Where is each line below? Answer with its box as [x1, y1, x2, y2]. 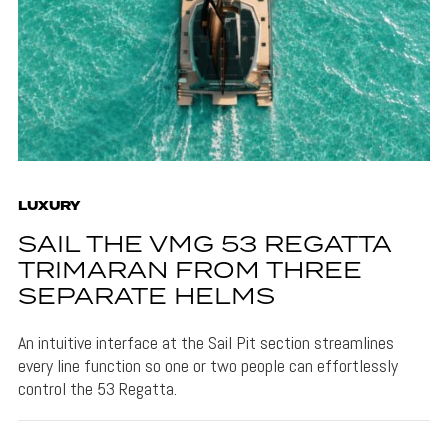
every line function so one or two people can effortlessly [17, 354, 398, 378]
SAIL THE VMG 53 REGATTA [17, 228, 391, 264]
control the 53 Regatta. [17, 377, 177, 401]
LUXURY [17, 197, 80, 217]
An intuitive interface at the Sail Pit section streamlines [17, 331, 394, 355]
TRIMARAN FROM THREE [17, 254, 362, 290]
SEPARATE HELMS [17, 280, 275, 316]
